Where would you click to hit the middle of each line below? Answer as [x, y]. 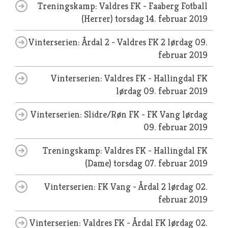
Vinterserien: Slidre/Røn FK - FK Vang [106, 114]
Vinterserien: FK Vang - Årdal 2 [106, 187]
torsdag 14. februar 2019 [161, 19]
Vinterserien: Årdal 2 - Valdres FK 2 [98, 42]
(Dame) [99, 163]
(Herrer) [98, 19]
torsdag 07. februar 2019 [161, 163]
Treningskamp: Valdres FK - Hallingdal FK [125, 150]
